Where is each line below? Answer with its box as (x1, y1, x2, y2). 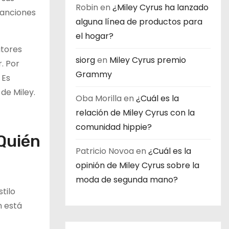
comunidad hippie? (76, 121, 152, 133)
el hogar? (76, 30, 113, 42)
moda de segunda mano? (76, 174, 178, 186)
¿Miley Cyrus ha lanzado (112, 2, 209, 13)
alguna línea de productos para (76, 16, 202, 28)
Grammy (76, 68, 112, 80)
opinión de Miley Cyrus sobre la (76, 159, 199, 171)
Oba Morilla (76, 93, 122, 104)
